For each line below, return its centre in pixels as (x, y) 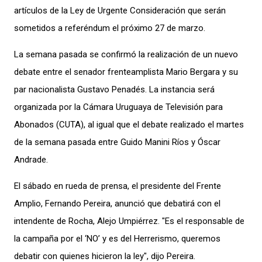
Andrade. (31, 160)
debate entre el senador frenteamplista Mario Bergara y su (126, 72)
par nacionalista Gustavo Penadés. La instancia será (114, 89)
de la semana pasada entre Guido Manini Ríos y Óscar (117, 142)
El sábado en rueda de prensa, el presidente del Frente (118, 186)
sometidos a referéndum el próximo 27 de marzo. (110, 28)
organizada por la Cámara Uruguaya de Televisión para (118, 107)
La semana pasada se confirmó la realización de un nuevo (126, 54)
